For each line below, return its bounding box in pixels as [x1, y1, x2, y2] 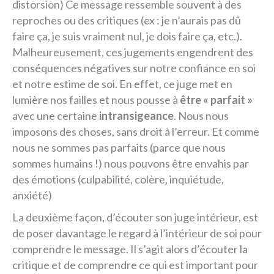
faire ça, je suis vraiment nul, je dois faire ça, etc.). [12, 29, 242, 43]
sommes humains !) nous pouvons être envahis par [12, 157, 249, 170]
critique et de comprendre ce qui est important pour [12, 258, 258, 272]
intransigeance [99, 109, 174, 122]
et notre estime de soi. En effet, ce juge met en [12, 77, 232, 91]
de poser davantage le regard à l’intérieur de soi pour [12, 226, 262, 240]
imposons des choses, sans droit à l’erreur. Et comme [12, 125, 259, 138]
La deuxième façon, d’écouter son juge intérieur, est [12, 210, 258, 224]
